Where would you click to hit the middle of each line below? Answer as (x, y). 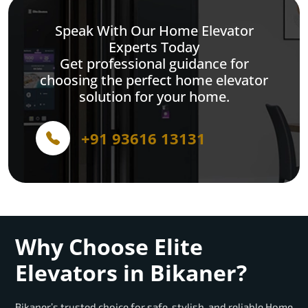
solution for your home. (154, 97)
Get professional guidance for (154, 64)
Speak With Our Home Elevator (154, 31)
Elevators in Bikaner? (131, 273)
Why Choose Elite (109, 247)
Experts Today (154, 47)
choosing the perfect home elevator (154, 80)
